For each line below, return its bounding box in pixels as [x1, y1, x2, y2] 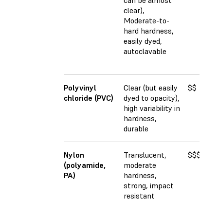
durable [124, 124, 148, 134]
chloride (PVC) [64, 93, 113, 103]
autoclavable [124, 46, 166, 56]
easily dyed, [124, 36, 162, 46]
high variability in [124, 103, 180, 113]
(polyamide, [64, 160, 106, 170]
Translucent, [124, 150, 166, 160]
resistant [124, 191, 155, 201]
